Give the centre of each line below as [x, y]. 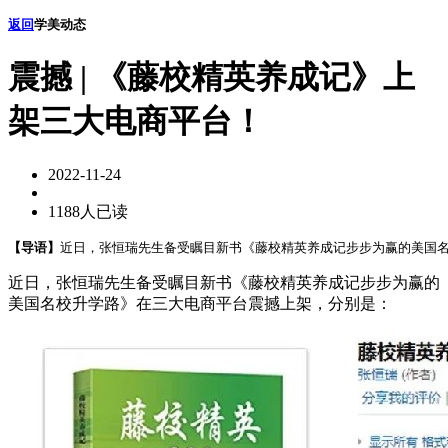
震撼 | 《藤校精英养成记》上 [211, 77]
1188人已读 [88, 211]
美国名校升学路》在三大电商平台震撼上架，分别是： [200, 303]
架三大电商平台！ [136, 121]
